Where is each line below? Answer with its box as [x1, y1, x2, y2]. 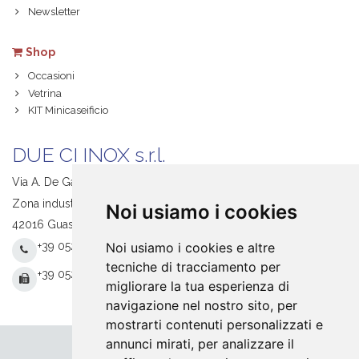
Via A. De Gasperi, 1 [12, 175, 112, 189]
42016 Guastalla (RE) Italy [12, 218, 142, 232]
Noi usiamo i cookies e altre [106, 240, 275, 256]
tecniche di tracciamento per [106, 259, 280, 275]
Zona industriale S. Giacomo [12, 196, 159, 210]
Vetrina [27, 87, 62, 99]
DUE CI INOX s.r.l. [12, 143, 166, 167]
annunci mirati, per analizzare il [106, 336, 294, 352]
